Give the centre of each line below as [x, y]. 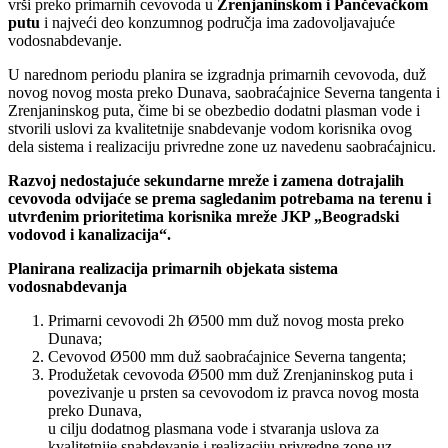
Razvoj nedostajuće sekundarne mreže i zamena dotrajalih [206, 181]
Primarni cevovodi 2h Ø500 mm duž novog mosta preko [226, 321]
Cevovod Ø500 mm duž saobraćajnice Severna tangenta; [227, 357]
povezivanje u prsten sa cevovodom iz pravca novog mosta [233, 393]
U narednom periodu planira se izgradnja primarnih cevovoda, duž [217, 75]
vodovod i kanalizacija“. [89, 235]
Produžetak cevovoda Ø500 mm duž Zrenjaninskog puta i [230, 375]
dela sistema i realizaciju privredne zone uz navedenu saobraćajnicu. [222, 147]
